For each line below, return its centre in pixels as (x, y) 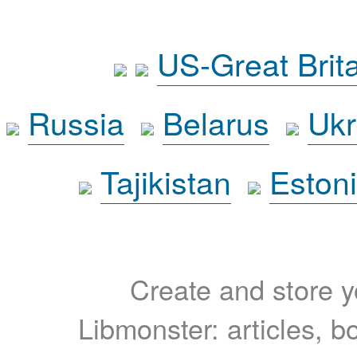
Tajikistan (166, 181)
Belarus (216, 122)
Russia (76, 122)
